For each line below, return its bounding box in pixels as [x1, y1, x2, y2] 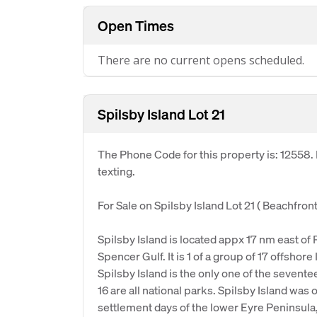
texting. [98, 163, 135, 178]
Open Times [98, 16, 174, 35]
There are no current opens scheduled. [98, 52, 304, 68]
